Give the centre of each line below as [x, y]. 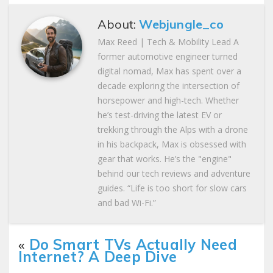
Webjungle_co [181, 24]
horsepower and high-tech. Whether [168, 100]
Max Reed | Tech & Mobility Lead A [168, 41]
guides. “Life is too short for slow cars [172, 188]
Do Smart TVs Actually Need [133, 244]
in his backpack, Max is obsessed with [172, 144]
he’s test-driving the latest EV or [160, 115]
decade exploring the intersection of [168, 85]
